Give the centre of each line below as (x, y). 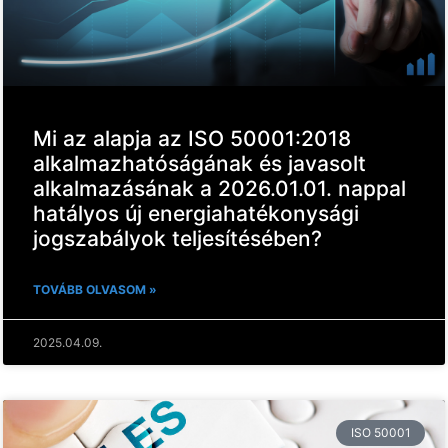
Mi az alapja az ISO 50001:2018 (192, 138)
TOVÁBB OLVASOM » (95, 289)
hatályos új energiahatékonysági (196, 213)
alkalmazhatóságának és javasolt (199, 163)
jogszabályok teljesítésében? (177, 238)
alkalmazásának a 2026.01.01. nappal (219, 188)
